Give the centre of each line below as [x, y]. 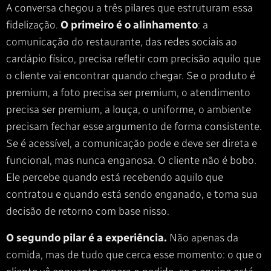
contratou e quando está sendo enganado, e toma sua [132, 194]
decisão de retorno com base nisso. [88, 211]
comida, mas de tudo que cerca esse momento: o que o [134, 255]
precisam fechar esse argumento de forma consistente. [134, 126]
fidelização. [33, 25]
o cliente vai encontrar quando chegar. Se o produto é [131, 76]
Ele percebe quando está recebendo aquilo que [115, 177]
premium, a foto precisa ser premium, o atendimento [128, 93]
